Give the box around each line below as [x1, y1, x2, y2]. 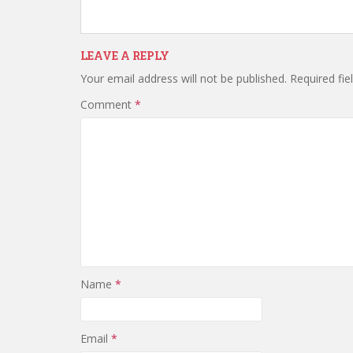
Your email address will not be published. [80, 71, 287, 86]
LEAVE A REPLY [80, 48, 169, 63]
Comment [80, 97, 135, 112]
